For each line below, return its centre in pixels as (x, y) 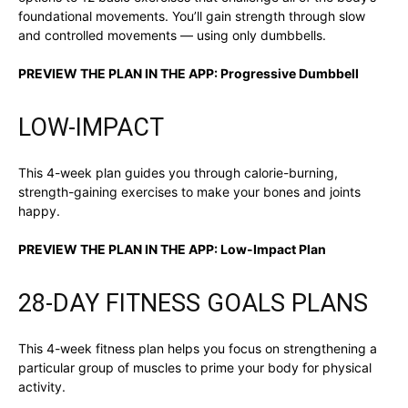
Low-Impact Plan (273, 250)
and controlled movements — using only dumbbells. (172, 36)
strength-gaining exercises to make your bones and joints (189, 192)
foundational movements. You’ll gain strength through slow (192, 16)
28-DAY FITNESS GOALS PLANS (193, 304)
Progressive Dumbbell (290, 74)
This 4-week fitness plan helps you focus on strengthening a (198, 349)
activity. (42, 387)
